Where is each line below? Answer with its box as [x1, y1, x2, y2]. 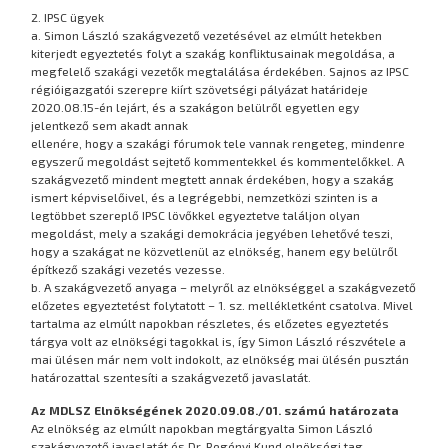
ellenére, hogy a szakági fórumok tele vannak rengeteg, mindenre [31, 136, 406, 151]
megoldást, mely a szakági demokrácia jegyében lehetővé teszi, [31, 226, 394, 241]
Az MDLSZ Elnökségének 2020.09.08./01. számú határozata [31, 402, 400, 417]
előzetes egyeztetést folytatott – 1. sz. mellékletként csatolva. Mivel [31, 298, 414, 313]
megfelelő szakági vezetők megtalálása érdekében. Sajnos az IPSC [31, 64, 410, 79]
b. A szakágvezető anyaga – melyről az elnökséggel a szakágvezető [31, 280, 417, 295]
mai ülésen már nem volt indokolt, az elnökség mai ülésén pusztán [31, 352, 410, 367]
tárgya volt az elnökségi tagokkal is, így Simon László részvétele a [31, 334, 407, 349]
